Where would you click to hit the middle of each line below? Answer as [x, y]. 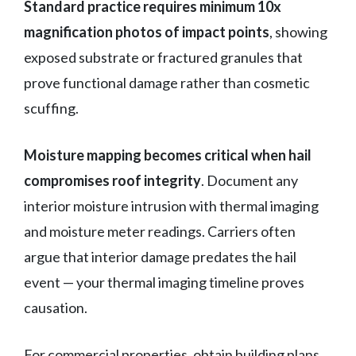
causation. [56, 307]
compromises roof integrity [112, 180]
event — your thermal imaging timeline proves [164, 282]
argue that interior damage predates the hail [160, 256]
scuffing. [51, 108]
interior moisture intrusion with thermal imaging [171, 205]
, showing [298, 31]
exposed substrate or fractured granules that [163, 57]
